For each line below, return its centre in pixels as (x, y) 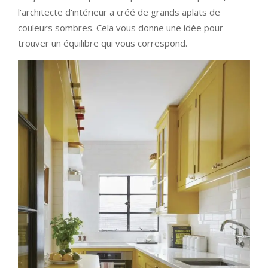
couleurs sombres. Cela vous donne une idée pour (121, 28)
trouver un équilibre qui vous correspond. (103, 43)
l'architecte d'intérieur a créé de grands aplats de (119, 12)
